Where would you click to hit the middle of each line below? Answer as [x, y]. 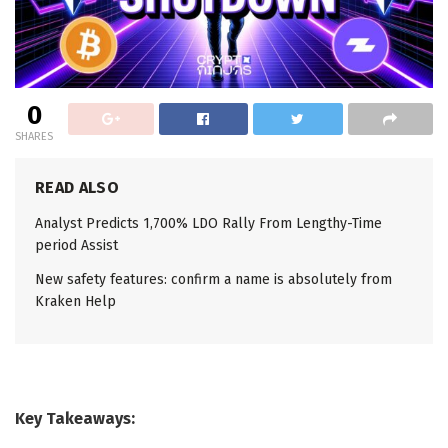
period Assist [76, 246]
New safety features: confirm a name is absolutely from [213, 280]
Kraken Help [75, 302]
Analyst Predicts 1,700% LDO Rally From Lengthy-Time [208, 224]
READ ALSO [77, 188]
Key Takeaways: [75, 419]
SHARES [34, 137]
